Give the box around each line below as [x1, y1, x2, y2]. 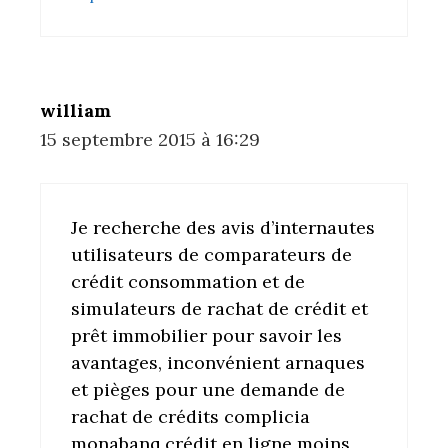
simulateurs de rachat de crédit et [71, 297, 368, 321]
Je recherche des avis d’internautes [71, 216, 375, 240]
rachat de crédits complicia [71, 405, 310, 429]
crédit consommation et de [71, 270, 305, 294]
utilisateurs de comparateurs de [71, 243, 352, 267]
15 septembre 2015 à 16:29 [40, 128, 260, 152]
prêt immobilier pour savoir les [71, 324, 342, 348]
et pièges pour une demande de [71, 378, 345, 402]
